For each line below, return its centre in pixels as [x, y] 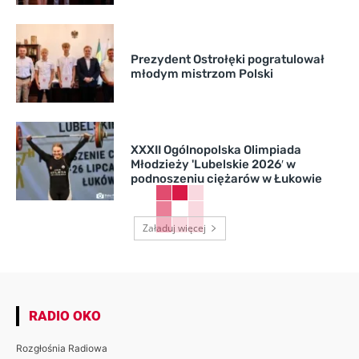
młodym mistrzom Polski [202, 74]
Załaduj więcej [174, 228]
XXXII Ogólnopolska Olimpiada [216, 150]
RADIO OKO [65, 316]
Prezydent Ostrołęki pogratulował [227, 60]
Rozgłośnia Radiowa [62, 349]
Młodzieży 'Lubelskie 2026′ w [213, 165]
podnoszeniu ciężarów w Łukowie [226, 179]
